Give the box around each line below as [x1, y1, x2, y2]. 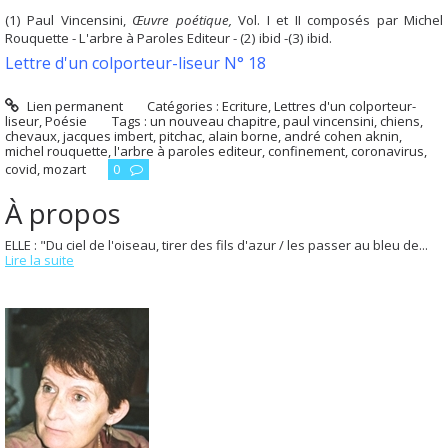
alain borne [208, 127, 278, 146]
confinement [268, 142, 345, 161]
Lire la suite [5, 250, 74, 269]
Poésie [45, 112, 87, 131]
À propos [5, 193, 121, 232]
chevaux [5, 127, 57, 146]
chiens [379, 112, 420, 131]
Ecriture [222, 97, 269, 116]
